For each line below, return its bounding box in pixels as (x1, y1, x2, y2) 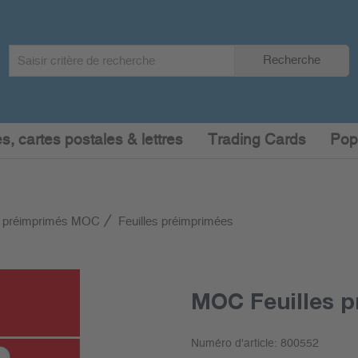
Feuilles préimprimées (118, 216, 233, 228)
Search (7, 46, 44, 58)
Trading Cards (207, 133, 306, 148)
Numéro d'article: (190, 338, 280, 349)
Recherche (262, 54, 320, 66)
